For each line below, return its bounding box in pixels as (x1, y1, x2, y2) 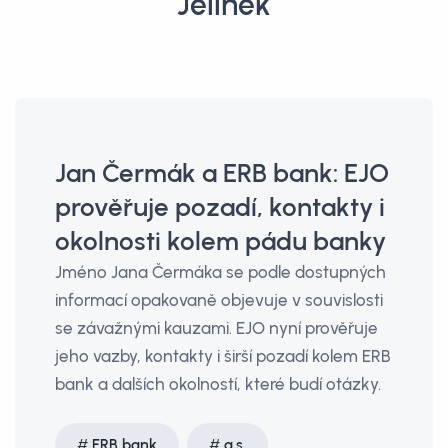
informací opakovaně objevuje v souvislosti (55, 290, 383, 310)
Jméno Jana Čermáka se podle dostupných (55, 262, 386, 282)
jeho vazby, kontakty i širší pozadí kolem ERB (55, 346, 391, 366)
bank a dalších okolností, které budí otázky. (55, 374, 381, 394)
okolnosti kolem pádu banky (55, 226, 386, 256)
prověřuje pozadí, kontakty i (55, 192, 385, 222)
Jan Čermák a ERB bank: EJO (55, 158, 389, 188)
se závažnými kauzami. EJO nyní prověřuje (55, 318, 378, 338)
